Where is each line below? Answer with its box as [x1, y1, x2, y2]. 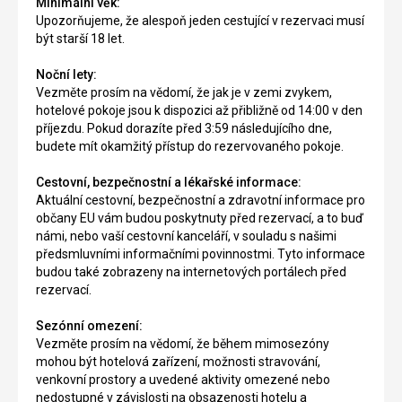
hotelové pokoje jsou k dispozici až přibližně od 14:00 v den [36, 103, 363, 118]
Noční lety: [36, 67, 97, 83]
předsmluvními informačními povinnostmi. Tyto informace [36, 247, 365, 262]
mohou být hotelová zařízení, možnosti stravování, [36, 354, 320, 370]
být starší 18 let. [36, 31, 125, 47]
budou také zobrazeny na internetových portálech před [36, 265, 346, 280]
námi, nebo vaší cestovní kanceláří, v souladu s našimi [36, 229, 336, 244]
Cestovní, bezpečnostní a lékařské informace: [36, 175, 301, 190]
